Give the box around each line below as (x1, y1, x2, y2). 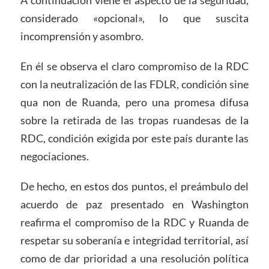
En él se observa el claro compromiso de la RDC (20, 59, 249, 73)
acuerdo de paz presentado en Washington (20, 197, 249, 211)
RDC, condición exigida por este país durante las (20, 131, 249, 145)
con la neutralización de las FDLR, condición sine (20, 77, 249, 91)
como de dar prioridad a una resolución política (20, 251, 249, 265)
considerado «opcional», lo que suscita (20, 11, 249, 25)
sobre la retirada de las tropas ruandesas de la (20, 113, 249, 127)
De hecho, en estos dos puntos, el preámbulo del (20, 179, 249, 193)
